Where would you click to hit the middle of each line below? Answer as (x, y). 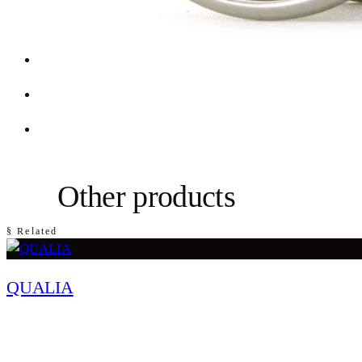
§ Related (32, 232)
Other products (146, 196)
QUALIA (40, 288)
